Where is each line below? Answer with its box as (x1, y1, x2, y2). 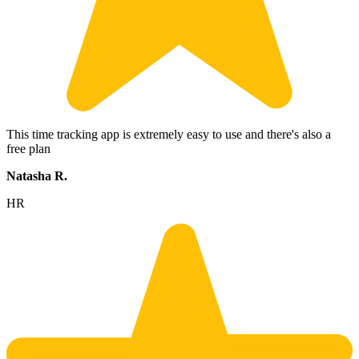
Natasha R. (6, 169, 67, 184)
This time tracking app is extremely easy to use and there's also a (6, 127, 331, 142)
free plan (6, 142, 50, 156)
